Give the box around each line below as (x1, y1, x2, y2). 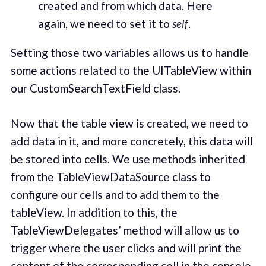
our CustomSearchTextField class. (10, 81, 180, 96)
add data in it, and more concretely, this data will (10, 134, 253, 148)
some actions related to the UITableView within (10, 64, 251, 78)
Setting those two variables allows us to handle (10, 46, 249, 60)
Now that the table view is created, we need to (10, 116, 248, 130)
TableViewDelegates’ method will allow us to (10, 223, 239, 237)
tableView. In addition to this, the (10, 205, 178, 219)
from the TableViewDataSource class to (10, 169, 211, 183)
